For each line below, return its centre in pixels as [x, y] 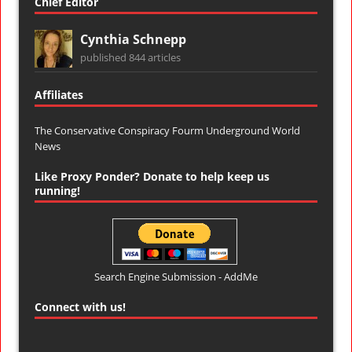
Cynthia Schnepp [133, 39]
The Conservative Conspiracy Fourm [120, 130]
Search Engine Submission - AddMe [176, 276]
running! [57, 190]
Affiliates [59, 94]
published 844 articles [130, 57]
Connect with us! [80, 306]
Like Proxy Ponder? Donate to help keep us [152, 176]
